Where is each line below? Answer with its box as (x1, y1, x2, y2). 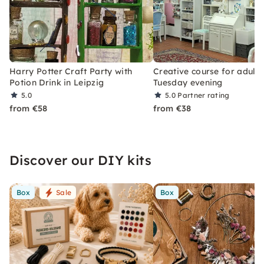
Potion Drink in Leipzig (9, 77, 104, 88)
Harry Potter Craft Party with (9, 66, 133, 77)
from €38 (153, 103, 192, 114)
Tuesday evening (153, 77, 223, 88)
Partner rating (177, 91, 230, 100)
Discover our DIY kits (9, 152, 152, 169)
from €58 (9, 103, 48, 114)
